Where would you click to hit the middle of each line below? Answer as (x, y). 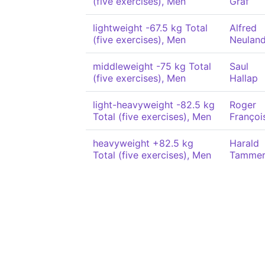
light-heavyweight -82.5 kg (154, 105)
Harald (244, 143)
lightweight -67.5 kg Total (150, 28)
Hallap (244, 78)
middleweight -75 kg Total (152, 66)
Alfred (243, 28)
